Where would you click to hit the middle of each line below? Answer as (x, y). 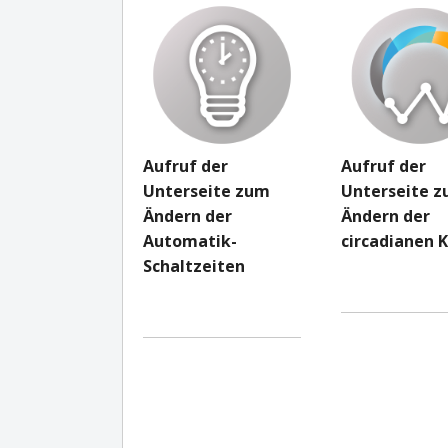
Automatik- (190, 240)
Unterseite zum (206, 190)
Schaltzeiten (194, 265)
